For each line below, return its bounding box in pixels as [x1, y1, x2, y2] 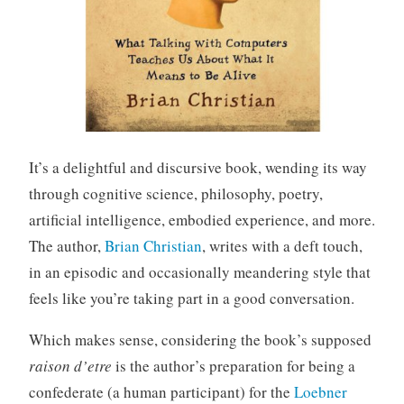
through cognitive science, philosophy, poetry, [28, 183, 323, 205]
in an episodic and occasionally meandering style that [28, 262, 371, 283]
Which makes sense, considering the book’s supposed [28, 329, 372, 351]
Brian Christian [104, 235, 202, 257]
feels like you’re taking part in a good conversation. [28, 288, 354, 309]
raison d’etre [28, 355, 112, 377]
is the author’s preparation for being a [111, 355, 355, 377]
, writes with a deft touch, [201, 235, 363, 257]
